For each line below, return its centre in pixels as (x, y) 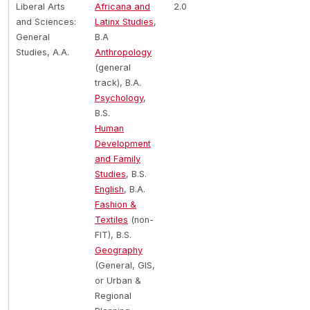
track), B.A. (118, 83)
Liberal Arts (40, 7)
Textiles (111, 220)
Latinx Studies (124, 22)
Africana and (122, 7)
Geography (119, 250)
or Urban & (118, 281)
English (109, 189)
